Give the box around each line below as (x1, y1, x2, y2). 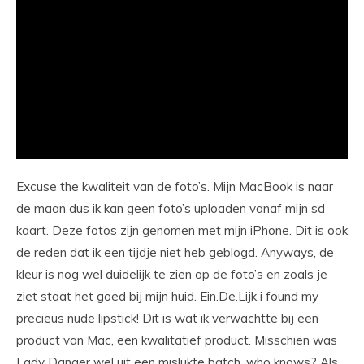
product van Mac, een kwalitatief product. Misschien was (16, 332, 337, 349)
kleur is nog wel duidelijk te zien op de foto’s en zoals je (16, 266, 327, 283)
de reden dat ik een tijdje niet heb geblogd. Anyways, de (16, 245, 334, 261)
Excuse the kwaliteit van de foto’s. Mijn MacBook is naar (16, 179, 333, 195)
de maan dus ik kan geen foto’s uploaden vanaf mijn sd (16, 201, 325, 217)
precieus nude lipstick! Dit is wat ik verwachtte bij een (16, 310, 318, 327)
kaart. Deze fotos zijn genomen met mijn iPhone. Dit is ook (16, 223, 348, 239)
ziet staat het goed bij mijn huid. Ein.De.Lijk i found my (16, 288, 318, 305)
